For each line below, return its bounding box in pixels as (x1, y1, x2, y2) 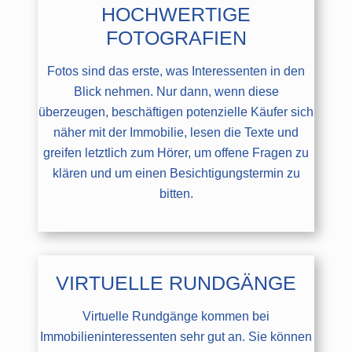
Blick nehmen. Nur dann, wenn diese (73, 84, 279, 98)
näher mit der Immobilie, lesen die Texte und (53, 125, 299, 139)
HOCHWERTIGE (101, 2, 251, 25)
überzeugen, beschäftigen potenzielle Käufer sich (38, 104, 313, 119)
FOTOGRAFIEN (105, 26, 247, 49)
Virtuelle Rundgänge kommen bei (82, 309, 269, 323)
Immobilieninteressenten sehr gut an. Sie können (40, 329, 312, 343)
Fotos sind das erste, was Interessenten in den (47, 64, 305, 78)
